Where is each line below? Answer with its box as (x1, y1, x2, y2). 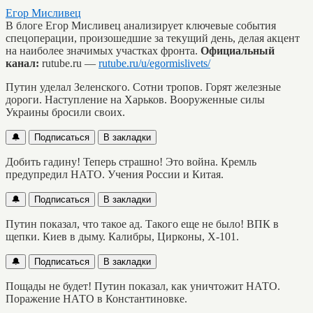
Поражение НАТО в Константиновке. (6, 292, 187, 305)
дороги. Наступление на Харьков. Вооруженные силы (6, 93, 265, 105)
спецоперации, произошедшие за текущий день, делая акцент (6, 31, 300, 44)
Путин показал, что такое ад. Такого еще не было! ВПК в (6, 217, 279, 230)
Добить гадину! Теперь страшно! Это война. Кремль (6, 155, 256, 168)
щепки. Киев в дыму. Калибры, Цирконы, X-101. (6, 230, 239, 242)
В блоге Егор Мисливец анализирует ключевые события (6, 19, 276, 31)
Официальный (201, 44, 275, 57)
